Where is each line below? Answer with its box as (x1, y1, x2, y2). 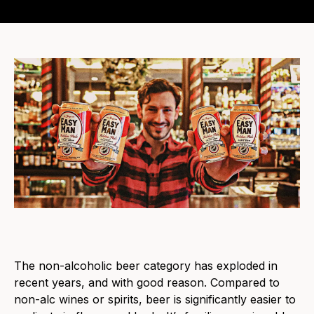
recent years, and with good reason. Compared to (14, 275, 280, 290)
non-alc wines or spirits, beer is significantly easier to (14, 292, 296, 307)
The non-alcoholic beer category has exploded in (14, 259, 278, 273)
